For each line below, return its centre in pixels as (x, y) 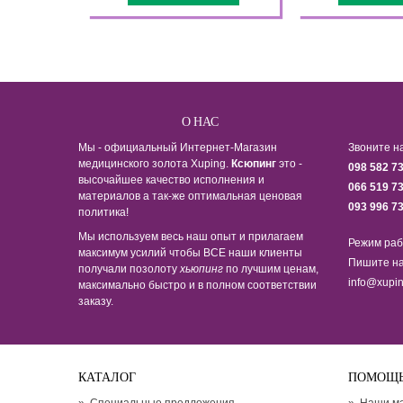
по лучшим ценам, (271, 269)
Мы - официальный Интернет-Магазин (178, 147)
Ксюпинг (254, 163)
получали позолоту (129, 269)
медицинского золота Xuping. (155, 163)
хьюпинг (201, 269)
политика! (105, 212)
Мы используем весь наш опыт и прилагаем (191, 236)
